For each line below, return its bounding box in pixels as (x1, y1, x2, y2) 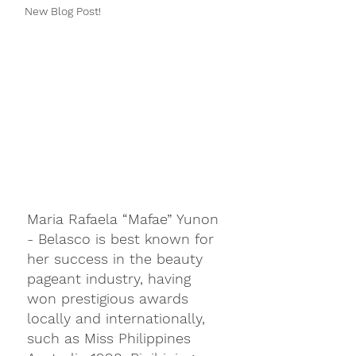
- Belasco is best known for (27, 230, 219, 247)
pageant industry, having (27, 270, 195, 287)
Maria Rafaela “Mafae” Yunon (27, 211, 223, 227)
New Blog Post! (25, 5, 101, 17)
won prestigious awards (27, 290, 193, 307)
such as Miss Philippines (27, 330, 195, 346)
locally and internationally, (27, 310, 210, 327)
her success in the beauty (27, 250, 207, 267)
